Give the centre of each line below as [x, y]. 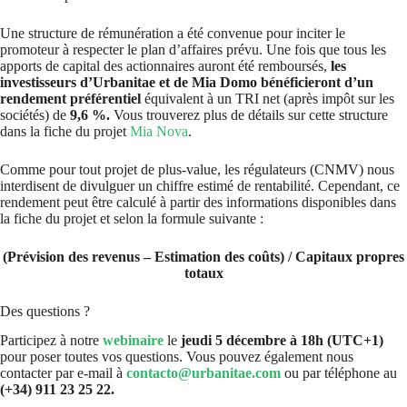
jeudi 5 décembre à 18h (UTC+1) [282, 341]
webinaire [133, 341]
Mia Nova [159, 131]
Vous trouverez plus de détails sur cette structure [249, 114]
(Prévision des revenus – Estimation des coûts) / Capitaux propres [203, 256]
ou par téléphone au [339, 373]
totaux [203, 273]
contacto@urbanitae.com [203, 373]
